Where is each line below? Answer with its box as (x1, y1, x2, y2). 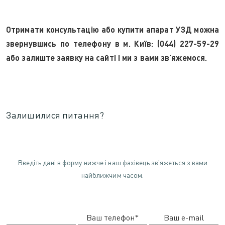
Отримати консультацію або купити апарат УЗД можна (6, 25, 219, 34)
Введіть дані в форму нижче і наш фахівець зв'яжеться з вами (17, 158, 208, 167)
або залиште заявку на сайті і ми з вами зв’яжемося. (6, 53, 207, 62)
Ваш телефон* (86, 212, 139, 222)
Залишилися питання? (6, 109, 104, 121)
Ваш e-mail (163, 212, 204, 222)
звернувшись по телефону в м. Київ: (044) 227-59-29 (6, 39, 219, 48)
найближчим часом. (81, 171, 144, 179)
